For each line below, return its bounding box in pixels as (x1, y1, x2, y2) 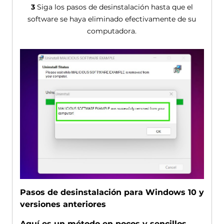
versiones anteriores (19, 199, 106, 209)
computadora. (87, 26, 137, 35)
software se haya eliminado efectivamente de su (27, 14, 196, 23)
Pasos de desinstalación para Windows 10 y (19, 187, 204, 197)
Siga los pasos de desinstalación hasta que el (34, 2, 193, 11)
